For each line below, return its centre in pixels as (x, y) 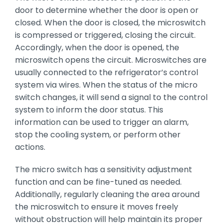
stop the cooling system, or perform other (98, 134)
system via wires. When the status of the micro (106, 85)
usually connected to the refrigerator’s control (106, 72)
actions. (30, 147)
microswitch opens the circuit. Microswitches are (111, 60)
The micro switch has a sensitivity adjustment (103, 169)
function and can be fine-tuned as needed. (98, 182)
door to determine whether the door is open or (107, 10)
